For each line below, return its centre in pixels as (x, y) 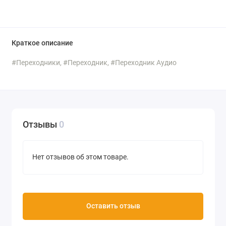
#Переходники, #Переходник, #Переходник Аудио (94, 63)
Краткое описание (42, 43)
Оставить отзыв (113, 206)
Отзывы (41, 124)
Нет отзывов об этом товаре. (80, 157)
